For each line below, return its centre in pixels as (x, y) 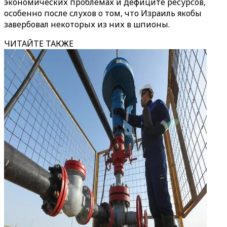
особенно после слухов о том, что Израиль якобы (103, 13)
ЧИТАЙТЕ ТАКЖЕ (39, 44)
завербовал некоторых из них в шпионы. (87, 24)
